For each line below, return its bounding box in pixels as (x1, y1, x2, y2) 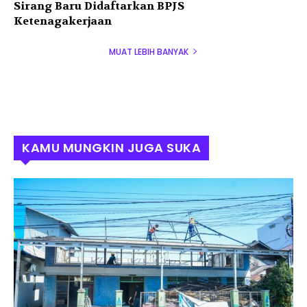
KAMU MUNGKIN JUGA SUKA (22, 138, 201, 156)
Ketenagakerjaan (14, 13, 112, 28)
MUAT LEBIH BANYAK (109, 45, 188, 58)
